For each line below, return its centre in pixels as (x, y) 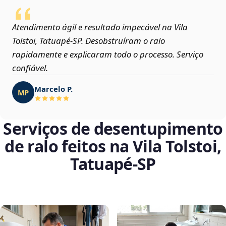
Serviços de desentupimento (113, 129)
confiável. (30, 68)
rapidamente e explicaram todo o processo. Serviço (108, 54)
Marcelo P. (53, 89)
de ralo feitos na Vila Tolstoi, (113, 146)
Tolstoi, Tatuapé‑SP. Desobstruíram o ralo (89, 41)
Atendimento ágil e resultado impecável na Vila (100, 27)
